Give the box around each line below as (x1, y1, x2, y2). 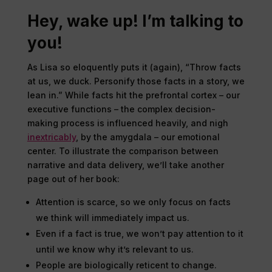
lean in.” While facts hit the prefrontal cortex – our (27, 89, 240, 100)
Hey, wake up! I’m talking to (27, 11, 243, 30)
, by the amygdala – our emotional (75, 131, 220, 142)
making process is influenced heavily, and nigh (27, 117, 228, 128)
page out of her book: (27, 173, 120, 184)
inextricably (27, 131, 76, 142)
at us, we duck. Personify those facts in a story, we (27, 75, 245, 86)
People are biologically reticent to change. (35, 259, 217, 270)
